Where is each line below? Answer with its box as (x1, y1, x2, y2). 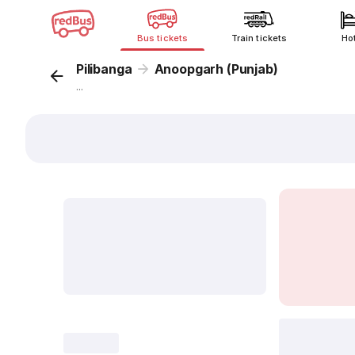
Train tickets (231, 32, 287, 44)
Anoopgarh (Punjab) (154, 61, 278, 77)
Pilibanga (76, 61, 132, 77)
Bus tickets (137, 32, 188, 44)
